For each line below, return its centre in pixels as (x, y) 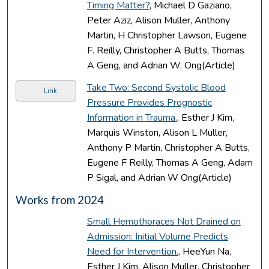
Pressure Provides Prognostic (149, 102)
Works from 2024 (60, 200)
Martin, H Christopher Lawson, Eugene (167, 35)
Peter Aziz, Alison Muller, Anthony (158, 20)
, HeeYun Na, (204, 251)
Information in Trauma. (132, 117)
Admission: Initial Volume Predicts (157, 236)
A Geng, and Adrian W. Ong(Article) (161, 65)
